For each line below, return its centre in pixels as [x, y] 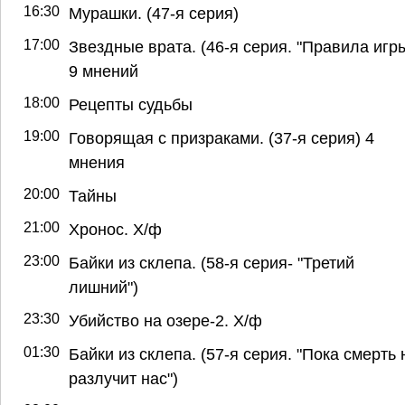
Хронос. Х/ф [115, 229]
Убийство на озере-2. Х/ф [165, 320]
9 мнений [104, 71]
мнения [97, 162]
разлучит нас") [123, 378]
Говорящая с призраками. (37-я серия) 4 [221, 137]
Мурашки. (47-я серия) [154, 13]
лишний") [104, 287]
